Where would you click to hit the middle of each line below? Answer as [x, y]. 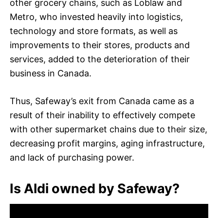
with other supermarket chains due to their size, [109, 129]
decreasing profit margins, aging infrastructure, [107, 143]
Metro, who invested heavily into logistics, [96, 17]
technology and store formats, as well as [94, 31]
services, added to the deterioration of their [100, 59]
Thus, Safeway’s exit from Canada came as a [102, 101]
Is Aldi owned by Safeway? [95, 188]
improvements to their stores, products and [100, 45]
